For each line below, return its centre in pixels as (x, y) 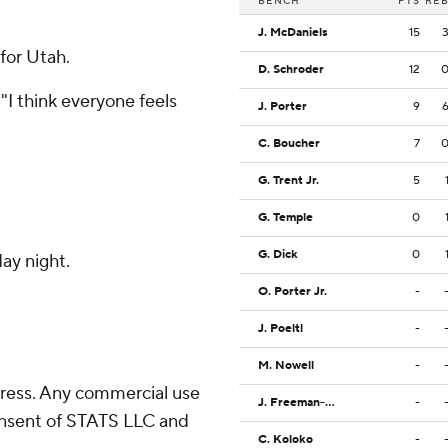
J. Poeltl (280, 329)
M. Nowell (286, 366)
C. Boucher (289, 144)
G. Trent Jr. (288, 181)
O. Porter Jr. (292, 292)
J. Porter (282, 107)
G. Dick (278, 255)
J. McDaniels (293, 33)
